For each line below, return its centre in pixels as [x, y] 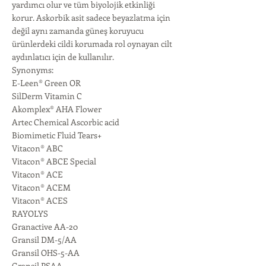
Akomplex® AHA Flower [57, 109]
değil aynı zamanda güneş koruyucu [78, 31]
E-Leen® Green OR [46, 83]
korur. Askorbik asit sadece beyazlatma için [91, 18]
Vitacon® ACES [40, 200]
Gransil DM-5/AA [44, 240]
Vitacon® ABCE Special [54, 161]
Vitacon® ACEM [41, 187]
